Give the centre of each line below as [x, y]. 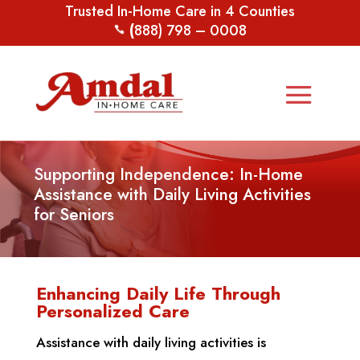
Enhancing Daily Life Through [158, 294]
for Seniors [74, 215]
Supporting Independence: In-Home [169, 175]
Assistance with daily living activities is [151, 343]
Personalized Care [112, 311]
